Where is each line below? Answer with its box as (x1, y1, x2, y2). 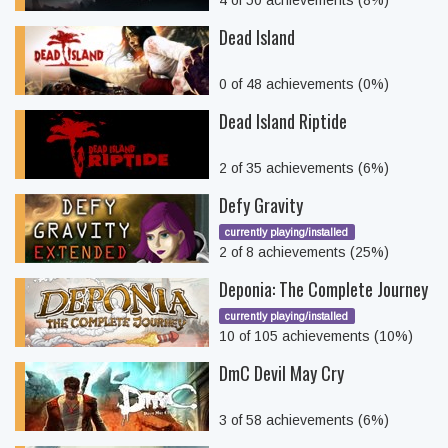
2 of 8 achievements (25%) (219, 244, 389, 260)
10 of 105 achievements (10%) (219, 328, 413, 344)
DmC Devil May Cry (219, 360, 344, 386)
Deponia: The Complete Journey (219, 276, 428, 302)
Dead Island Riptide (219, 108, 347, 134)
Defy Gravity (219, 192, 303, 218)
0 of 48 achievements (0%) (219, 76, 389, 92)
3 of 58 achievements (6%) (219, 412, 389, 428)
